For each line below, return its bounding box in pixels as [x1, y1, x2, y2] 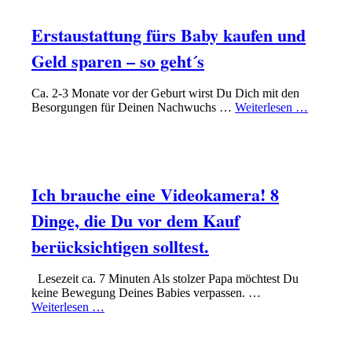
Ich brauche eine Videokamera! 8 [31, 181, 279, 207]
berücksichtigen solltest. [31, 233, 209, 259]
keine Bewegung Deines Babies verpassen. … [31, 285, 261, 299]
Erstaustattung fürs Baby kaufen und [31, 21, 306, 48]
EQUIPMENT [163, 148, 228, 161]
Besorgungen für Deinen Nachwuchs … [31, 100, 235, 114]
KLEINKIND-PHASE [39, 148, 140, 161]
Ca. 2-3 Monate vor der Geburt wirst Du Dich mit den [31, 86, 299, 100]
